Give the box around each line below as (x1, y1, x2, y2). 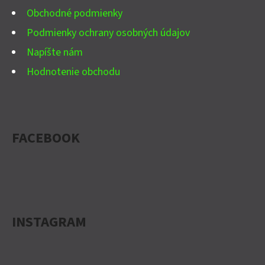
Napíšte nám (27, 45, 83, 60)
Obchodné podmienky (27, 6, 122, 21)
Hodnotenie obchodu (27, 64, 120, 80)
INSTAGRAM (12, 212, 86, 233)
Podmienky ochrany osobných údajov (27, 25, 190, 41)
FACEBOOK (12, 128, 80, 149)
